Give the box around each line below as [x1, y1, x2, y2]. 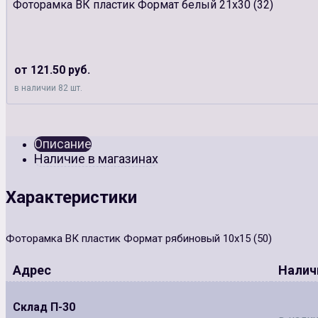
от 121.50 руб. [14, 62, 90, 77]
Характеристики [6, 187, 137, 207]
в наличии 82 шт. [14, 82, 82, 93]
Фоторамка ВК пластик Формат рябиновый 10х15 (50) [6, 231, 272, 245]
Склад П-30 [13, 300, 75, 314]
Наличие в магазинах [34, 150, 158, 166]
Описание [34, 136, 92, 151]
